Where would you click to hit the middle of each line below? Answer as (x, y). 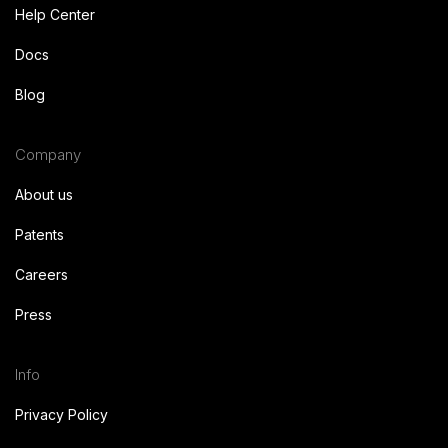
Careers (41, 274)
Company (48, 154)
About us (44, 194)
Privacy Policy (61, 414)
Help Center (55, 14)
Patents (39, 234)
